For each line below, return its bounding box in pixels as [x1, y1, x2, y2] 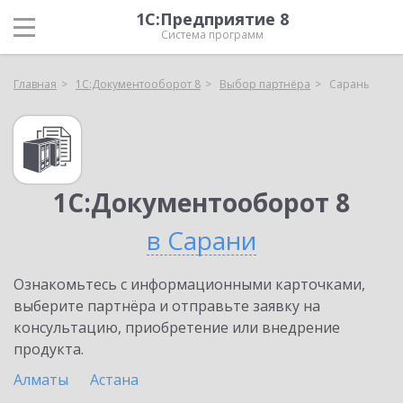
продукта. [13, 339, 84, 359]
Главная [13, 76, 57, 92]
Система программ [161, 27, 264, 42]
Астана [90, 370, 139, 390]
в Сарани [147, 223, 256, 257]
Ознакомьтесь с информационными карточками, [13, 274, 365, 294]
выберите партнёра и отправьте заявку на [13, 296, 320, 316]
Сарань [329, 76, 370, 92]
